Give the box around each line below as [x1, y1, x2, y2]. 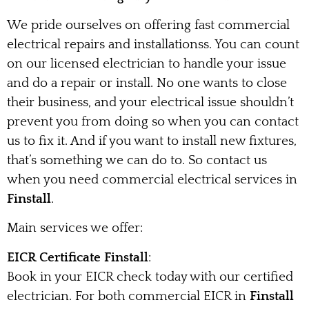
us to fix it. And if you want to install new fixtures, [7, 133, 297, 148]
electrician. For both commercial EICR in [7, 288, 250, 303]
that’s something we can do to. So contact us [7, 152, 267, 168]
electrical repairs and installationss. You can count [7, 37, 299, 52]
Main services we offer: [7, 221, 143, 236]
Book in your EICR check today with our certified [7, 269, 293, 284]
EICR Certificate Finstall [7, 250, 148, 265]
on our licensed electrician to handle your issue [7, 56, 286, 71]
